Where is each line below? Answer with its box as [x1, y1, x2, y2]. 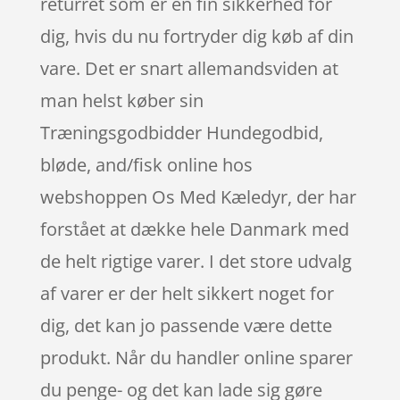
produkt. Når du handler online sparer [39, 345, 353, 370]
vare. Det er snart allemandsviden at [39, 55, 338, 80]
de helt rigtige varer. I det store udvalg [39, 248, 352, 273]
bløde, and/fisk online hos [39, 152, 253, 177]
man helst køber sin [39, 87, 204, 112]
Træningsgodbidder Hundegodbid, [39, 120, 323, 145]
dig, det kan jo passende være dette [39, 312, 332, 337]
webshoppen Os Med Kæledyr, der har [39, 184, 356, 209]
